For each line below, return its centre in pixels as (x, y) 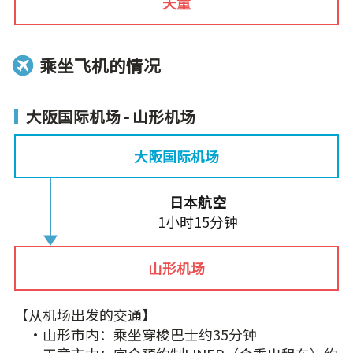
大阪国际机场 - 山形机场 (110, 116)
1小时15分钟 (197, 222)
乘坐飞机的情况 (100, 65)
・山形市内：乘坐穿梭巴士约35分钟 (142, 334)
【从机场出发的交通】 (85, 314)
